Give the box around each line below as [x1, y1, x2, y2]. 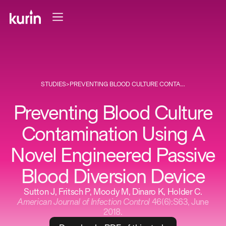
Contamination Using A [21, 122, 205, 146]
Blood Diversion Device [21, 164, 205, 188]
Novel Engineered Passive [11, 143, 215, 167]
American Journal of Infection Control [17, 197, 150, 207]
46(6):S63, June [149, 197, 209, 207]
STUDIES [41, 81, 66, 88]
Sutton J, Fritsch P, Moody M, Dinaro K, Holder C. [24, 187, 202, 197]
